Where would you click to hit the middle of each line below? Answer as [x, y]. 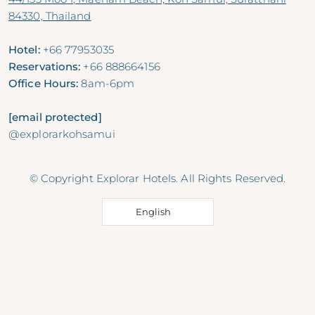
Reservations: [45, 66]
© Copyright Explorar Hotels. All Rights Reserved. [157, 178]
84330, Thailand [50, 15]
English [153, 211]
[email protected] [55, 117]
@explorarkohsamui [62, 134]
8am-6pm [107, 83]
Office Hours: [44, 83]
